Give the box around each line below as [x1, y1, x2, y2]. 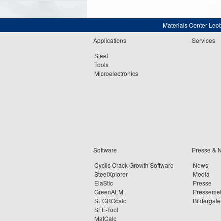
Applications [93, 36, 126, 44]
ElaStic [94, 179, 113, 187]
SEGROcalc [94, 196, 126, 205]
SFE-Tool [94, 205, 118, 214]
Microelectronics [94, 69, 138, 77]
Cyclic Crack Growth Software [94, 161, 174, 169]
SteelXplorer [94, 170, 128, 178]
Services [192, 36, 215, 44]
